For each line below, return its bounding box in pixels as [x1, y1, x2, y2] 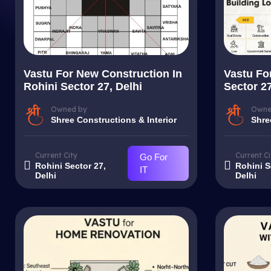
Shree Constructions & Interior [51, 114, 177, 125]
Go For [139, 152, 168, 162]
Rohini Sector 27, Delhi [24, 80, 142, 93]
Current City [35, 151, 77, 160]
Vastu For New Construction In [24, 68, 182, 80]
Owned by [51, 104, 87, 114]
